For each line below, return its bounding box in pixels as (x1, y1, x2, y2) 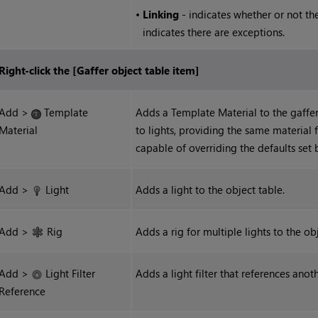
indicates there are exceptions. (143, 25, 285, 40)
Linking (143, 7, 180, 22)
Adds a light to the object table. (136, 182, 285, 197)
